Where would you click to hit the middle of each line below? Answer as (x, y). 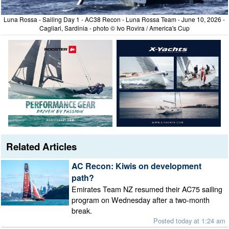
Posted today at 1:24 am (190, 221)
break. (82, 211)
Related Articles (42, 146)
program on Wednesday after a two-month (140, 200)
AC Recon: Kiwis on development (136, 166)
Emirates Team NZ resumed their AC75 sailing (147, 189)
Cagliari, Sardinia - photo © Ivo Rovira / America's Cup (114, 28)
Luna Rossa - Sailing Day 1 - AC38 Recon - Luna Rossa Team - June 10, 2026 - (114, 19)
